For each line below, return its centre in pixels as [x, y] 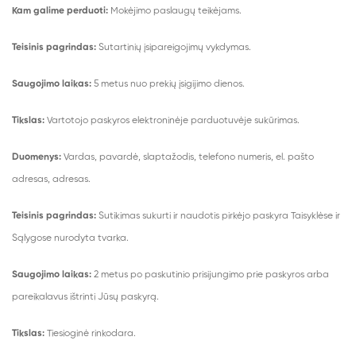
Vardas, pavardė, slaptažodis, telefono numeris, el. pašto [188, 157]
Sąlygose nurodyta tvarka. [70, 238]
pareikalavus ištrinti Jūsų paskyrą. [85, 297]
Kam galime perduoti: [60, 11]
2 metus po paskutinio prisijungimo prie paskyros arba [210, 275]
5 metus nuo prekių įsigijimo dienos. [168, 84]
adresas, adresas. [51, 180]
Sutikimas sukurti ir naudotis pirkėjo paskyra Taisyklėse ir [218, 216]
